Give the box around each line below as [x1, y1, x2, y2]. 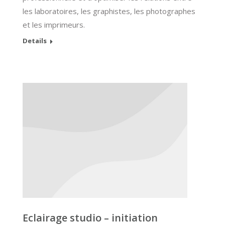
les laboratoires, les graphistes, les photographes [23, 6, 195, 16]
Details [23, 36, 47, 45]
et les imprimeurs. [23, 19, 85, 30]
